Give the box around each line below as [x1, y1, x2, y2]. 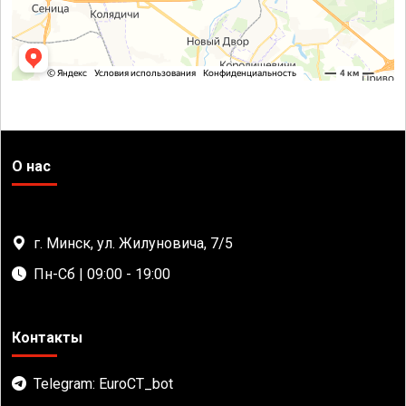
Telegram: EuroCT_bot [34, 375, 173, 393]
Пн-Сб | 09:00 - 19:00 [34, 266, 170, 284]
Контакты [12, 329, 82, 347]
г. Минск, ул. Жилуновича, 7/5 [34, 235, 233, 253]
